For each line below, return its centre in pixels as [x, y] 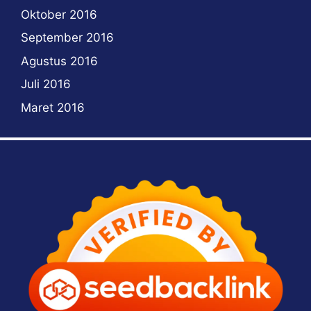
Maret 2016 [53, 107]
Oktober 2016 [59, 14]
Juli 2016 [46, 84]
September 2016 [67, 38]
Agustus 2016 [59, 61]
